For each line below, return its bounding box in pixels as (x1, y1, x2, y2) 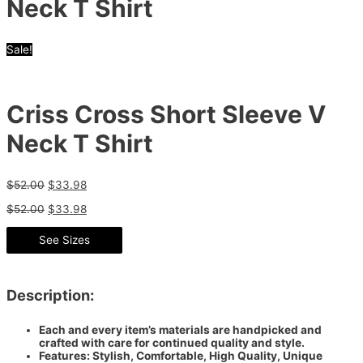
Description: (6, 285, 94, 304)
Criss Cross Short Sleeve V (6, 100, 326, 130)
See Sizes (39, 233, 90, 246)
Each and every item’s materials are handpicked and (39, 323, 322, 337)
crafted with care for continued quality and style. (39, 336, 305, 350)
